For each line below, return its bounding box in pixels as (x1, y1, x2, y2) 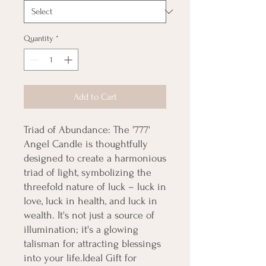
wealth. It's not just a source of (24, 210, 154, 221)
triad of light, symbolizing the (24, 167, 151, 179)
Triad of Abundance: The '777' (24, 124, 150, 136)
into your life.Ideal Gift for (24, 252, 137, 264)
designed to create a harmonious (24, 153, 166, 164)
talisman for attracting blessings (24, 238, 161, 250)
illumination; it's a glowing (24, 224, 138, 236)
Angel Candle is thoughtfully (24, 138, 148, 150)
